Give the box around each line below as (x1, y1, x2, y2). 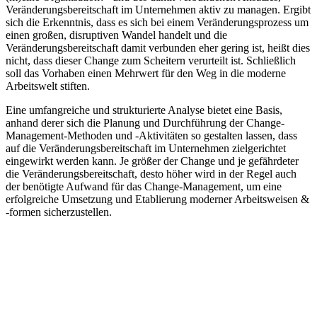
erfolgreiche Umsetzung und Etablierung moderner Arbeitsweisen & (6, 193, 309, 206)
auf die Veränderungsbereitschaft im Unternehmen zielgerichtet (6, 142, 286, 155)
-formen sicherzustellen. (6, 206, 112, 219)
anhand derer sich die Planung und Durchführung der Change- (6, 117, 284, 129)
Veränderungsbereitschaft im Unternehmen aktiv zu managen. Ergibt (6, 4, 311, 16)
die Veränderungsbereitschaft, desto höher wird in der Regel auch (6, 168, 296, 180)
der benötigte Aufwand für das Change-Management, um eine (6, 180, 282, 193)
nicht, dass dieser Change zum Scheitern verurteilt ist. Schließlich (6, 54, 296, 67)
